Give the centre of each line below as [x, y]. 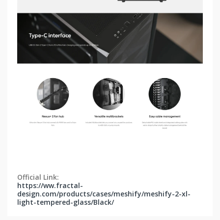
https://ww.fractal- [50, 186]
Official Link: [38, 177]
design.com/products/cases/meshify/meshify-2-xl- [104, 194]
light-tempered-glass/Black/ [66, 202]
